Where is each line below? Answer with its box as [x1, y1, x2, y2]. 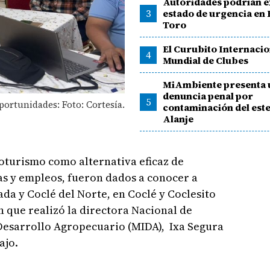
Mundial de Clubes [163, 54, 249, 67]
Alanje [163, 112, 194, 125]
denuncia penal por [163, 89, 254, 102]
